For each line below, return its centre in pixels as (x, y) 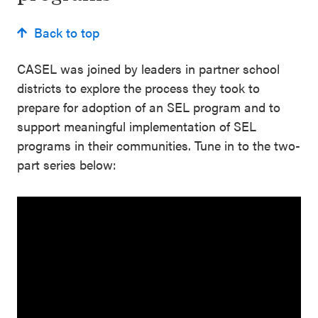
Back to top (67, 32)
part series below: (67, 164)
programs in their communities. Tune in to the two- (159, 145)
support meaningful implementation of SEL (137, 126)
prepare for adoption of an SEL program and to (149, 107)
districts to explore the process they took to (138, 88)
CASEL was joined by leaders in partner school (148, 68)
